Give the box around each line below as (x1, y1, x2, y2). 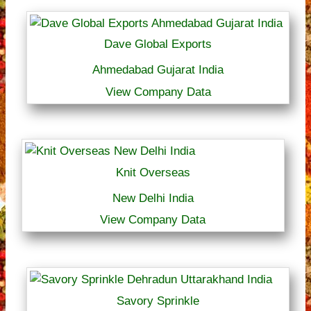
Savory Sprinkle (117, 294, 200, 308)
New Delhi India (112, 191, 194, 205)
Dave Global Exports (104, 37, 212, 51)
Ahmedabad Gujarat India (92, 63, 224, 76)
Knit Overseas (115, 165, 190, 179)
